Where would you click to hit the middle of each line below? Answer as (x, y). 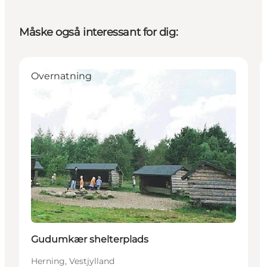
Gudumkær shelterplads (90, 240)
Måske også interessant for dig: (99, 32)
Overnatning (61, 76)
